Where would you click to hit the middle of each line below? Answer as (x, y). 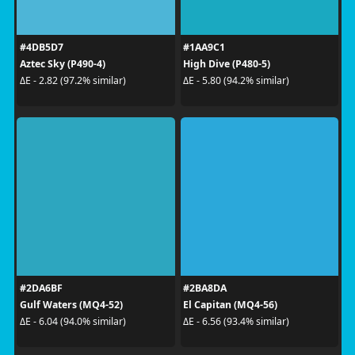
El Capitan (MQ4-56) (230, 304)
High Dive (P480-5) (227, 63)
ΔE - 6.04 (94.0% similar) (73, 321)
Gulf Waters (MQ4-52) (71, 304)
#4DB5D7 (41, 47)
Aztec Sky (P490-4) (62, 63)
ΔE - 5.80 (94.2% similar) (236, 80)
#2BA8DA (205, 288)
